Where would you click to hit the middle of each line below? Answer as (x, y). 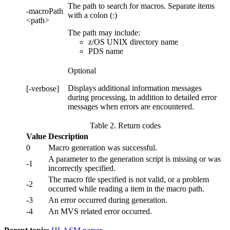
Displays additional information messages (135, 88)
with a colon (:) (92, 15)
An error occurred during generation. (108, 200)
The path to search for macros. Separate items (141, 6)
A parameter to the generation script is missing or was (135, 159)
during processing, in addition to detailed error (142, 98)
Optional (82, 71)
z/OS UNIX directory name (133, 42)
